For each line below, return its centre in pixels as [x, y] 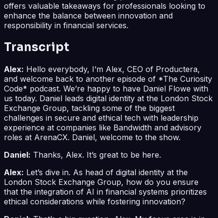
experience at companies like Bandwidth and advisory [103, 127]
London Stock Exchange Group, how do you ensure [101, 182]
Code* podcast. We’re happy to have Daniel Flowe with [106, 88]
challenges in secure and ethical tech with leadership [101, 118]
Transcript [36, 47]
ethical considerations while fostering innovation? [95, 201]
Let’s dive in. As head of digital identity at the [106, 172]
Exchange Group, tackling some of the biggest [89, 108]
